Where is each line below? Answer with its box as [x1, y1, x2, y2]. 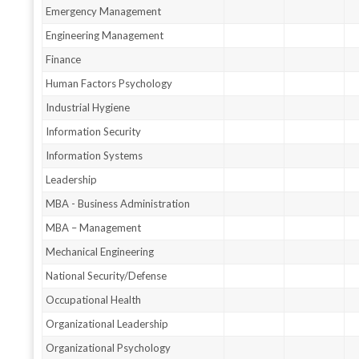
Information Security [46, 125, 142, 139]
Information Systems [46, 149, 143, 163]
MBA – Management [46, 221, 142, 235]
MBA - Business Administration [46, 197, 191, 211]
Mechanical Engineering [46, 245, 155, 259]
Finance [46, 53, 82, 67]
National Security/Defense [46, 269, 167, 283]
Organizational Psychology [46, 341, 171, 355]
